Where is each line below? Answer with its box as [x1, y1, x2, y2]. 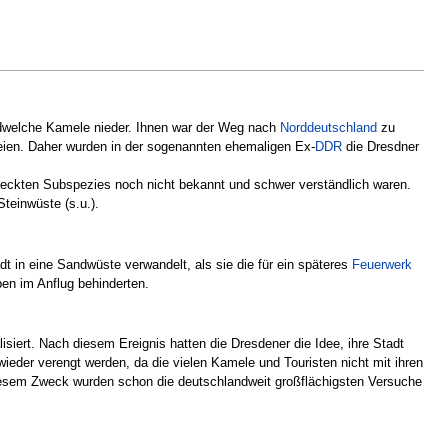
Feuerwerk [352, 256, 412, 272]
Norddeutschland [280, 119, 377, 135]
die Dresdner [342, 138, 419, 154]
